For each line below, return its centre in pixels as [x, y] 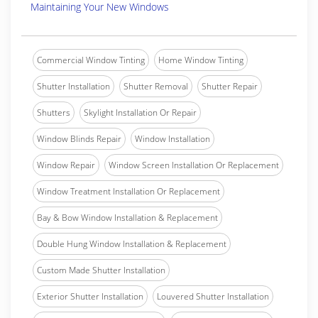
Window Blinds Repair [79, 139]
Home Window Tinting [201, 60]
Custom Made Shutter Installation [101, 270]
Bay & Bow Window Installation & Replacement [127, 218]
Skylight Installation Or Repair [140, 113]
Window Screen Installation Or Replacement [194, 165]
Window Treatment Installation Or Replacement [128, 191]
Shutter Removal [156, 86]
